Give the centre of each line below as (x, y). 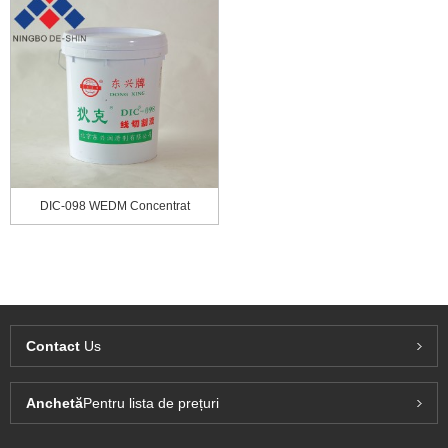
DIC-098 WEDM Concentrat (114, 205)
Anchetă (54, 402)
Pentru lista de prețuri (151, 402)
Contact (53, 345)
